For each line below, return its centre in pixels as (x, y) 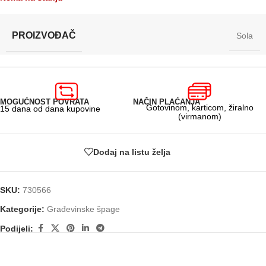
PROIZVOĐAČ (44, 35)
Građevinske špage (83, 209)
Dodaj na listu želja (132, 152)
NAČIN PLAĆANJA (167, 102)
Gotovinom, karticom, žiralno (199, 107)
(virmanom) (199, 116)
